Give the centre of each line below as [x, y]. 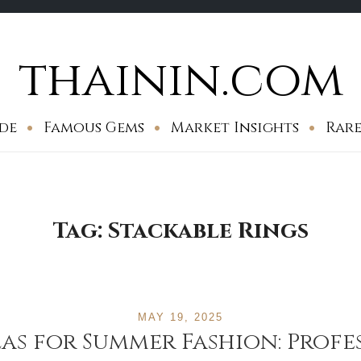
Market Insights [235, 128]
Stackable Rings [208, 231]
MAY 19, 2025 [180, 317]
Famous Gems [94, 128]
